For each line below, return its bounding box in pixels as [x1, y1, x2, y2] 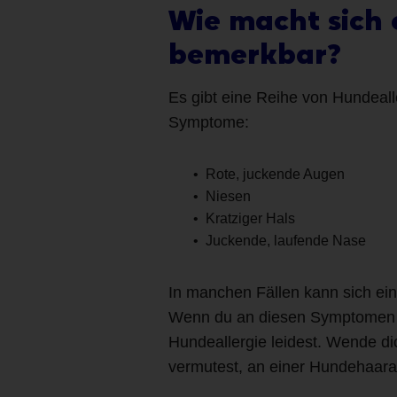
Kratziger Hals [205, 210, 295, 226]
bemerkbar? [167, 35, 341, 71]
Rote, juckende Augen [205, 166, 345, 182]
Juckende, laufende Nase [205, 232, 366, 248]
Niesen [205, 188, 251, 204]
